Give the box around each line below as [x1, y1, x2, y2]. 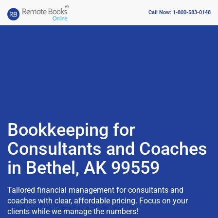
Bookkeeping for [7, 119, 135, 140]
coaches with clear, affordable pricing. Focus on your [7, 196, 188, 205]
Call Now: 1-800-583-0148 [148, 9, 211, 16]
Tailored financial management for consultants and [7, 185, 183, 195]
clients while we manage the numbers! [7, 206, 138, 216]
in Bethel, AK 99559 [7, 157, 160, 178]
